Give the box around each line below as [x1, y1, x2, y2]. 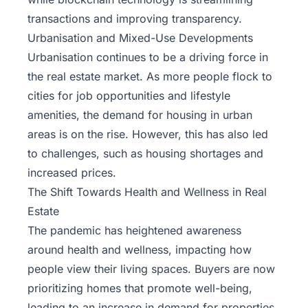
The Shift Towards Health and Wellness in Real [27, 185, 267, 199]
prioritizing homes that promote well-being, [27, 281, 252, 296]
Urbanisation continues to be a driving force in [27, 50, 268, 65]
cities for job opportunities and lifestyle [27, 89, 230, 103]
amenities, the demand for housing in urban [27, 108, 252, 122]
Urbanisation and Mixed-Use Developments [27, 31, 253, 45]
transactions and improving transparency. [27, 12, 242, 26]
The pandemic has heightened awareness [27, 223, 241, 238]
